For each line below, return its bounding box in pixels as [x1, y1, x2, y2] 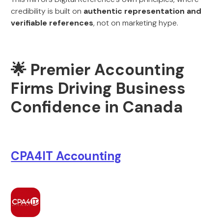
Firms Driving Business [11, 78, 186, 99]
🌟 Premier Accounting [11, 59, 185, 80]
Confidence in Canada [11, 97, 183, 117]
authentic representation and [83, 6, 202, 16]
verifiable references [11, 18, 94, 28]
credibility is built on [11, 6, 84, 16]
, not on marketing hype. [93, 18, 179, 28]
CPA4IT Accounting [11, 148, 122, 164]
